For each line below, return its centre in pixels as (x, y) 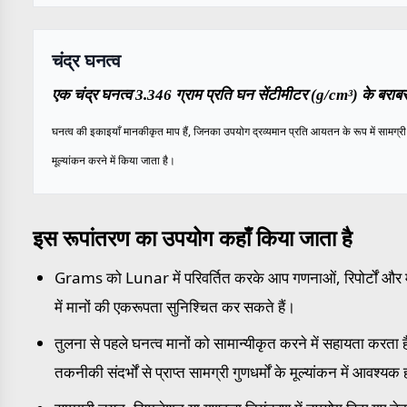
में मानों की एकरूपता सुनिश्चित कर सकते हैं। (175, 307)
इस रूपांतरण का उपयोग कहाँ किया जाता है (193, 238)
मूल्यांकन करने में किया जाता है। (114, 160)
